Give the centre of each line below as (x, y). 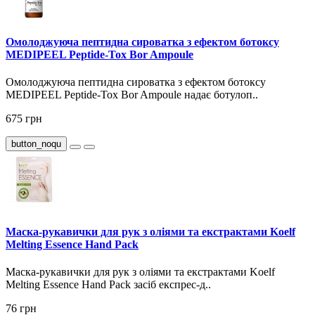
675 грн (24, 119)
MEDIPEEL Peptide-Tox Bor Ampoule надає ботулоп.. (132, 95)
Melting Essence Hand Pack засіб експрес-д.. (108, 284)
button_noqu (36, 144)
